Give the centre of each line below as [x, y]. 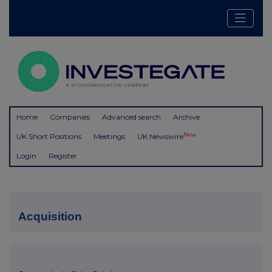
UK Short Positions [49, 137]
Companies [70, 117]
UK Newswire [160, 137]
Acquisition [50, 217]
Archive [186, 117]
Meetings [109, 137]
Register [63, 156]
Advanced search [131, 117]
